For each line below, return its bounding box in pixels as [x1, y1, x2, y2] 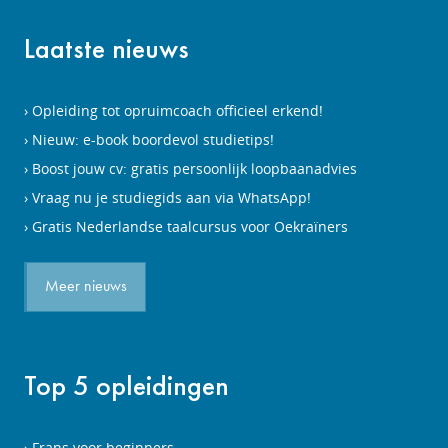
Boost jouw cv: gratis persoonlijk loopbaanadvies [32, 159, 357, 178]
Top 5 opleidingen [24, 368, 229, 403]
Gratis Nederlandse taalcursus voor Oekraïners [32, 217, 348, 236]
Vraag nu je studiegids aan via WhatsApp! [32, 188, 311, 207]
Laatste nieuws [24, 31, 189, 66]
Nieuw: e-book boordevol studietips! [32, 130, 274, 149]
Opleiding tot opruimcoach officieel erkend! [32, 101, 323, 120]
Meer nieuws [45, 279, 127, 295]
